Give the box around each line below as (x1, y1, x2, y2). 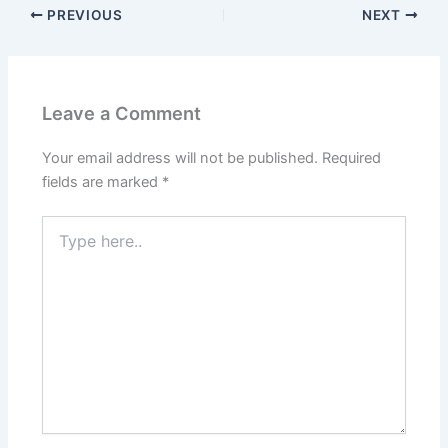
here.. (41, 235, 79, 253)
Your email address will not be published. (42, 149, 319, 168)
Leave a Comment (42, 101, 202, 124)
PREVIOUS (43, 6, 123, 23)
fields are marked (42, 173, 163, 192)
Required (322, 149, 382, 168)
